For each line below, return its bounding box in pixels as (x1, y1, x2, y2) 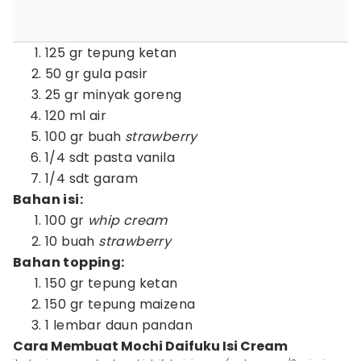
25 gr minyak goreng (45, 85, 182, 104)
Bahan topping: (13, 253, 125, 272)
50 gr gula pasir (45, 64, 148, 83)
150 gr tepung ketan (45, 274, 178, 293)
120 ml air (45, 106, 106, 125)
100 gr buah (45, 127, 125, 146)
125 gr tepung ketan (45, 44, 177, 62)
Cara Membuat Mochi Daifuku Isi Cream (13, 337, 288, 355)
